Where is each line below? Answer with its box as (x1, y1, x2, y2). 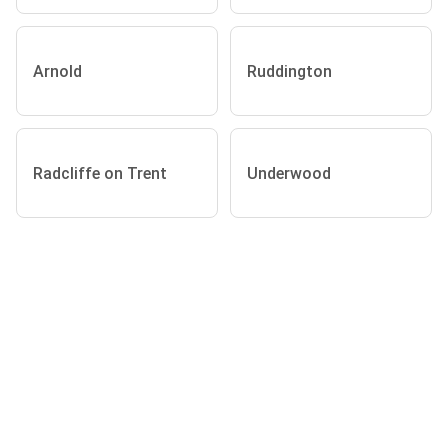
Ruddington (247, 61, 332, 81)
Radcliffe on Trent (33, 163, 167, 183)
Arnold (33, 61, 82, 81)
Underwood (247, 163, 331, 183)
